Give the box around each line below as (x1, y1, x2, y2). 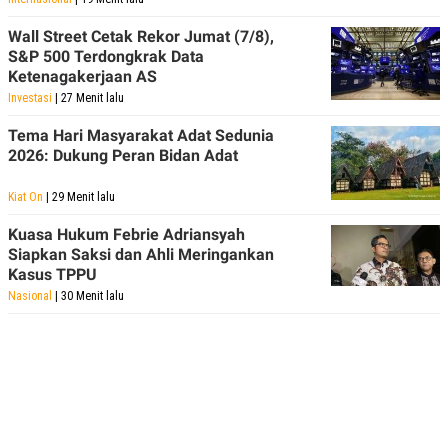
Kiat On (8, 189, 43, 204)
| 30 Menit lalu (52, 288, 124, 303)
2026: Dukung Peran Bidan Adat (8, 145, 238, 165)
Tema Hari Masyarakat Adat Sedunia (8, 125, 274, 145)
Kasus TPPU (8, 264, 97, 284)
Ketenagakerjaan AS (8, 66, 157, 86)
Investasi (8, 90, 52, 105)
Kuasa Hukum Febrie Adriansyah (8, 224, 245, 244)
